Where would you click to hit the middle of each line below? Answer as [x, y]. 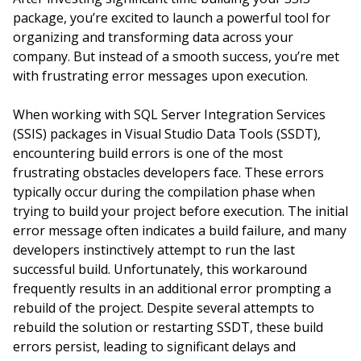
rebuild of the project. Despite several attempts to [164, 308]
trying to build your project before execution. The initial [180, 211]
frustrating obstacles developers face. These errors [168, 172]
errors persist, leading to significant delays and [154, 346]
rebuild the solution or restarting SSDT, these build [168, 327]
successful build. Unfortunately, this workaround [160, 269]
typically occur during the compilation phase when [164, 192]
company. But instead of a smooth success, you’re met [176, 56]
